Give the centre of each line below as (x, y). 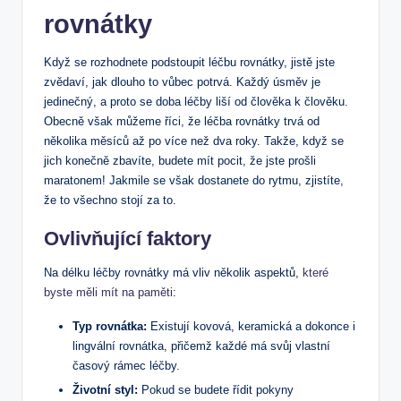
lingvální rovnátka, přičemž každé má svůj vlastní (201, 346)
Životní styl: (105, 389)
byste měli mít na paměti (108, 292)
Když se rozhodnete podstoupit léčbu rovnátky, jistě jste (189, 62)
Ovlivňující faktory (128, 238)
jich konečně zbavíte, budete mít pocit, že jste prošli (180, 160)
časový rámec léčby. (126, 365)
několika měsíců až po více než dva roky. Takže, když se (194, 141)
